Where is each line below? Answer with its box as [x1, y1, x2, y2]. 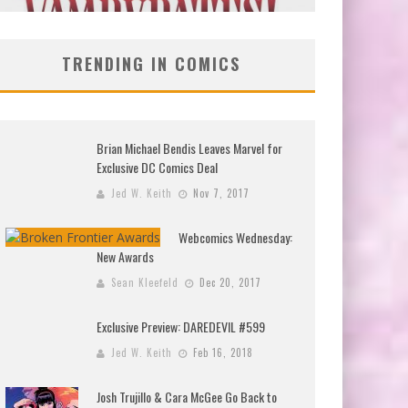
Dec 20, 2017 [199, 274, 261, 290]
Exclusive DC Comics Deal [97, 157, 218, 177]
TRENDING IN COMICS [62, 51, 240, 76]
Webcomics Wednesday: [178, 227, 292, 247]
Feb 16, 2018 [193, 344, 253, 360]
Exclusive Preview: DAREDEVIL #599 [97, 316, 265, 336]
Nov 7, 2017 [193, 185, 250, 200]
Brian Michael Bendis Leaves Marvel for [97, 138, 282, 158]
